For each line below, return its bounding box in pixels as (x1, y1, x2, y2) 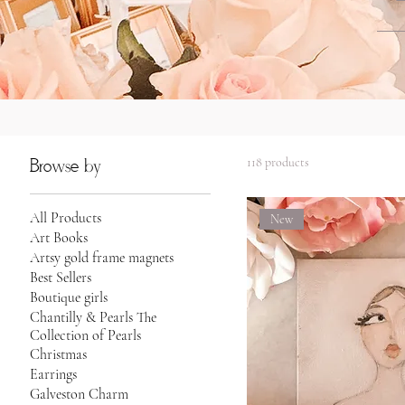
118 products (247, 154, 310, 170)
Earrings (30, 364, 78, 383)
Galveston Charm (30, 384, 129, 403)
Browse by (30, 155, 102, 177)
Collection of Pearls (30, 325, 142, 344)
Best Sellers (30, 268, 92, 287)
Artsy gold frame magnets (30, 248, 174, 267)
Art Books (30, 228, 89, 247)
